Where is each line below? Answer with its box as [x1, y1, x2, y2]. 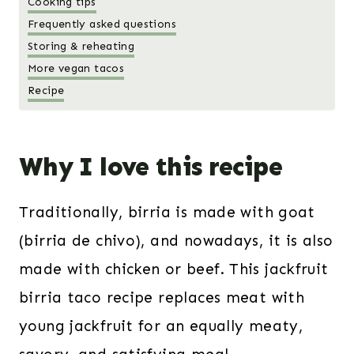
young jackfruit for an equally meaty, [19, 317, 303, 336]
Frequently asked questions [28, 17, 176, 31]
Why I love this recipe [19, 152, 282, 183]
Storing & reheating [28, 39, 135, 53]
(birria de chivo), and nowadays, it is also [19, 232, 333, 250]
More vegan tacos [28, 61, 125, 75]
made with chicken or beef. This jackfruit [19, 260, 329, 279]
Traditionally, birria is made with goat [19, 203, 315, 222]
